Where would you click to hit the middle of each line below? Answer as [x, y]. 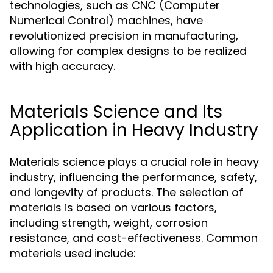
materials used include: [73, 253]
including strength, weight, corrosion [109, 223]
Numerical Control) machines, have [106, 20]
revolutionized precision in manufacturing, [124, 36]
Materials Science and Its [116, 112]
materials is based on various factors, [113, 207]
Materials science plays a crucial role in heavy [134, 162]
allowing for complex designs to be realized [128, 51]
